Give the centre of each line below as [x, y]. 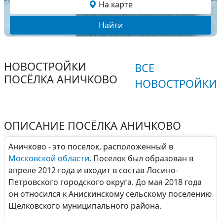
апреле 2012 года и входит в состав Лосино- [93, 170]
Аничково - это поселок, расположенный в [91, 147]
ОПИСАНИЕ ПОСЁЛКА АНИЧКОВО [92, 126]
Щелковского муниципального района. [85, 206]
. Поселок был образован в [141, 158]
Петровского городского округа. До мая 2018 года [105, 182]
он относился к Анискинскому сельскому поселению [110, 194]
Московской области [49, 158]
